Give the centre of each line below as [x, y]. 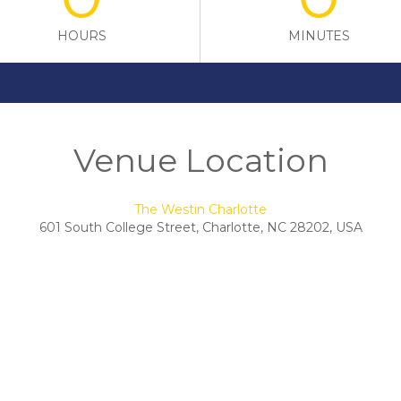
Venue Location [200, 161]
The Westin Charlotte [200, 210]
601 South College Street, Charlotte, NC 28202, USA [200, 228]
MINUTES [319, 36]
